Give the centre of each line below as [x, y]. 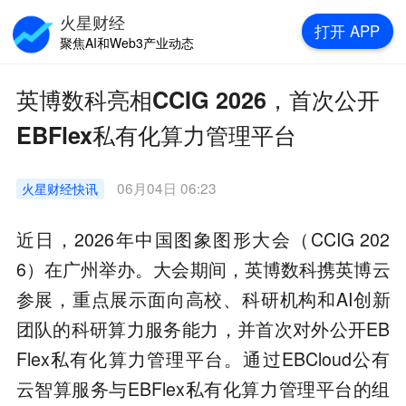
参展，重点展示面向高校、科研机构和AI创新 [203, 299]
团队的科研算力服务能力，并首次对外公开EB [203, 329]
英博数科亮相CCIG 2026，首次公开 [198, 99]
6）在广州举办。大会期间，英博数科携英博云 [203, 269]
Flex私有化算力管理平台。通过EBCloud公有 [203, 358]
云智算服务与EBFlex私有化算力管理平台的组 [203, 388]
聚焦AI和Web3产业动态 [127, 42]
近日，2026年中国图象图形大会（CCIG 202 [203, 239]
